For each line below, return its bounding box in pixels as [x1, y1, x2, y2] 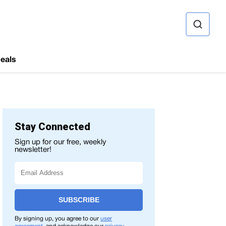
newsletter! [15, 146, 52, 153]
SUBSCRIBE [58, 196, 99, 204]
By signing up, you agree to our [15, 216, 101, 221]
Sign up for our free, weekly [15, 139, 107, 146]
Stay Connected [15, 121, 91, 133]
